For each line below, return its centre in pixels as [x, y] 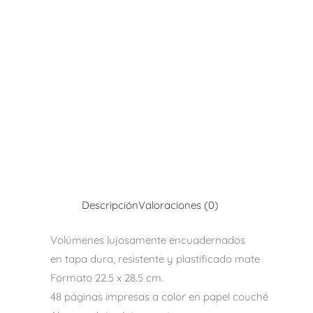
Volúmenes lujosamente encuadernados [148, 240]
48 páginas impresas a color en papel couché [159, 296]
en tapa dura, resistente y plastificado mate [155, 259]
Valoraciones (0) [179, 205]
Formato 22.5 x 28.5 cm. [107, 277]
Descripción [110, 205]
